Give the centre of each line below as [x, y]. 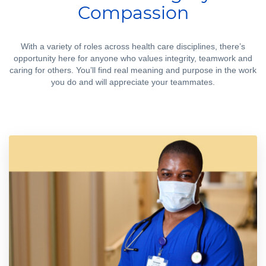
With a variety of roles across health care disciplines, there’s [133, 46]
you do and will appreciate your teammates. [133, 82]
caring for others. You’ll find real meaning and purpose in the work [133, 70]
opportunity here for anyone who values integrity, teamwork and [133, 58]
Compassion [133, 12]
